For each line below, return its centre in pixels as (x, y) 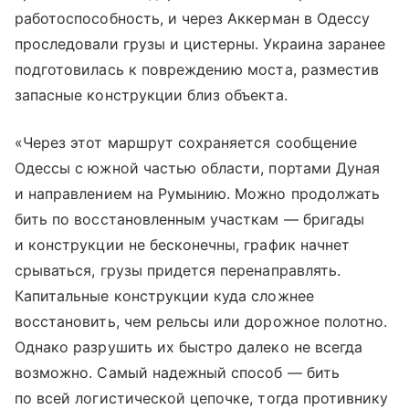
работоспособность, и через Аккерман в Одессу (193, 18)
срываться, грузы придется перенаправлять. (178, 270)
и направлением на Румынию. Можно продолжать (198, 193)
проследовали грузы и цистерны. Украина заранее (200, 43)
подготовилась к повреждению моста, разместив (197, 69)
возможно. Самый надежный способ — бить (177, 372)
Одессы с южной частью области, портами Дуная (198, 168)
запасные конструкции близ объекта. (151, 94)
